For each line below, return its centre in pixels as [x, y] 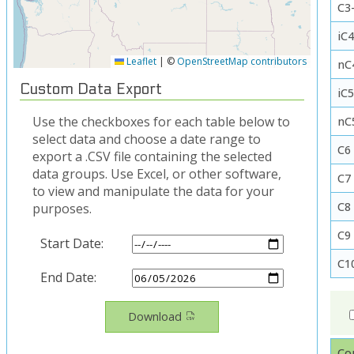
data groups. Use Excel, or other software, [157, 173]
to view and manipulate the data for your [153, 191]
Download [154, 317]
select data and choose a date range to [147, 139]
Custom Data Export [91, 90]
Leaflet [140, 62]
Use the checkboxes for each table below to [161, 121]
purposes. [62, 208]
